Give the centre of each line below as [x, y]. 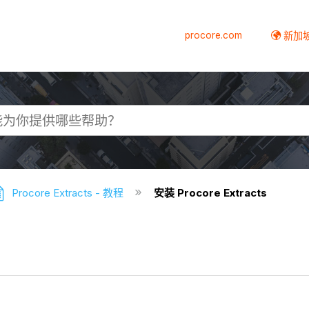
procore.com [214, 35]
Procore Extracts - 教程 [68, 193]
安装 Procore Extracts [211, 193]
